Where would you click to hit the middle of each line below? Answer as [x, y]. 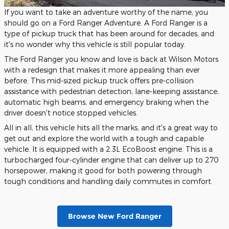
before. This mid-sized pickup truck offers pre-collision [99, 81]
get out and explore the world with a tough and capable [104, 139]
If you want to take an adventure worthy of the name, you [106, 12]
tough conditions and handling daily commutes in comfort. [108, 181]
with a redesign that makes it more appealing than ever [102, 70]
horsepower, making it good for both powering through [103, 171]
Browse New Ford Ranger [114, 216]
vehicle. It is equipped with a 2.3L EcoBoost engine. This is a [108, 149]
